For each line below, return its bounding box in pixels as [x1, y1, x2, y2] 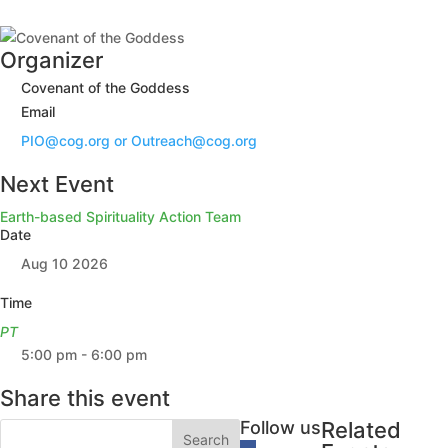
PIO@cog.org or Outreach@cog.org [21, 132, 257, 149]
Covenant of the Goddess [21, 79, 190, 96]
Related [320, 417, 401, 443]
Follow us [239, 417, 321, 438]
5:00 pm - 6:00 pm [21, 346, 147, 363]
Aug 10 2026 [21, 255, 108, 272]
